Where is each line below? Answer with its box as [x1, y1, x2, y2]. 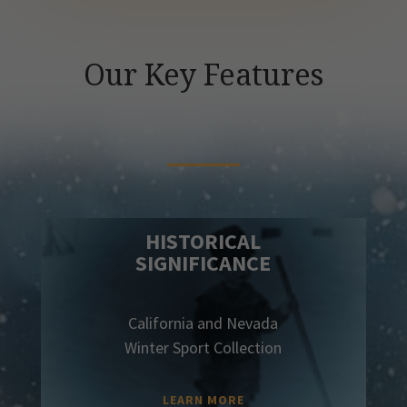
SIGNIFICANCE [135, 249, 272, 278]
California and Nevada [128, 313, 279, 334]
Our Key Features [83, 54, 323, 94]
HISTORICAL [145, 227, 262, 256]
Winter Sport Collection [124, 337, 283, 359]
